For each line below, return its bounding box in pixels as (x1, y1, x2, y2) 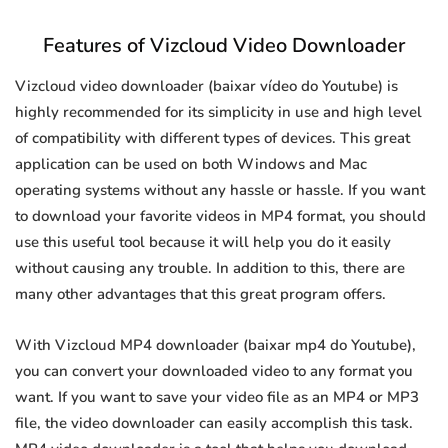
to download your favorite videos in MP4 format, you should (15, 206, 426, 227)
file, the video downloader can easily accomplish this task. (15, 413, 413, 434)
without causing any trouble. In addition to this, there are (15, 258, 405, 279)
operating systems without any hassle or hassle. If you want (15, 180, 425, 201)
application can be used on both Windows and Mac (15, 154, 367, 175)
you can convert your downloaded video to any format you (15, 361, 413, 382)
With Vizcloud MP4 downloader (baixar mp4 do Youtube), (15, 335, 416, 356)
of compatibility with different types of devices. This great (15, 128, 410, 149)
